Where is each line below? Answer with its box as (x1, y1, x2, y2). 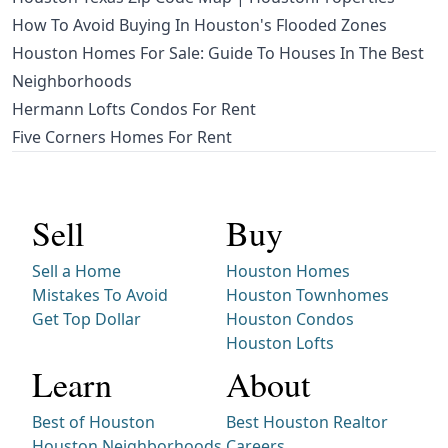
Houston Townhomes (226, 284, 389, 307)
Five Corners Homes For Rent (12, 126, 232, 149)
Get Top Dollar (32, 308, 141, 331)
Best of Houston (32, 411, 155, 434)
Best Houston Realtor (226, 411, 388, 434)
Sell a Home (32, 260, 121, 283)
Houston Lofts (226, 332, 334, 355)
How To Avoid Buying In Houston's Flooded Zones (12, 14, 387, 37)
